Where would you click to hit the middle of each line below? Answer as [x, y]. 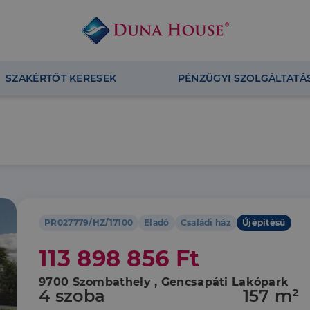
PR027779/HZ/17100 [89, 222]
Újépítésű [264, 222]
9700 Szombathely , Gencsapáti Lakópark [164, 282]
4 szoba [72, 296]
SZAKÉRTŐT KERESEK [61, 78]
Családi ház [206, 222]
